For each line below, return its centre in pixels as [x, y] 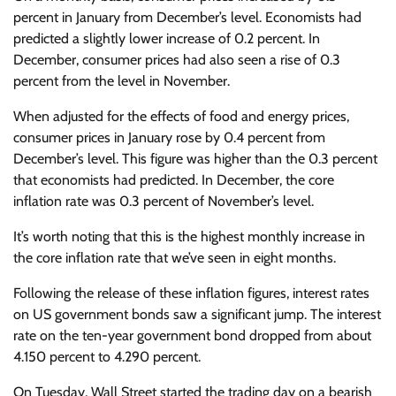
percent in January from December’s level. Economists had [187, 17]
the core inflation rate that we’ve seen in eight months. [175, 258]
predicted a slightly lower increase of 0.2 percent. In [167, 38]
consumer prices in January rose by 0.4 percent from [169, 137]
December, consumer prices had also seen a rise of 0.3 [177, 60]
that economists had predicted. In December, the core [174, 180]
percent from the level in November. [122, 81]
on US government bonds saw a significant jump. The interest [197, 314]
